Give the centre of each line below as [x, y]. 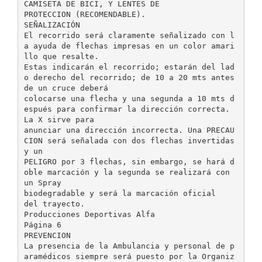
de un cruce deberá [66, 88]
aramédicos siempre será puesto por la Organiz [129, 256]
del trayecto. [54, 204]
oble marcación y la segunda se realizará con [127, 172]
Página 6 [42, 225]
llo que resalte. [61, 56]
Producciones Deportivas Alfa [89, 214]
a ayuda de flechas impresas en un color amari [129, 46]
